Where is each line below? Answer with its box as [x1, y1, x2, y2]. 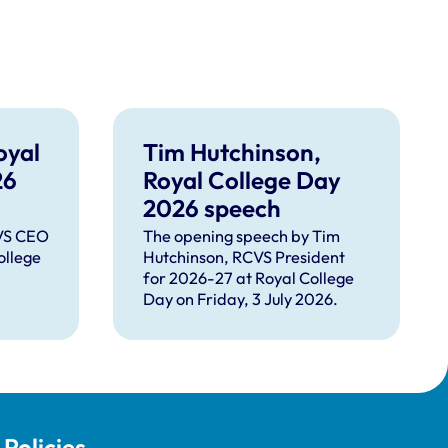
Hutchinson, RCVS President [143, 246, 346, 267]
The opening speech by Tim [143, 225, 341, 246]
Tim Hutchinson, [143, 136, 322, 167]
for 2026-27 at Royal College [143, 267, 355, 288]
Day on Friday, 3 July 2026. [143, 288, 342, 309]
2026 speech [143, 192, 282, 223]
